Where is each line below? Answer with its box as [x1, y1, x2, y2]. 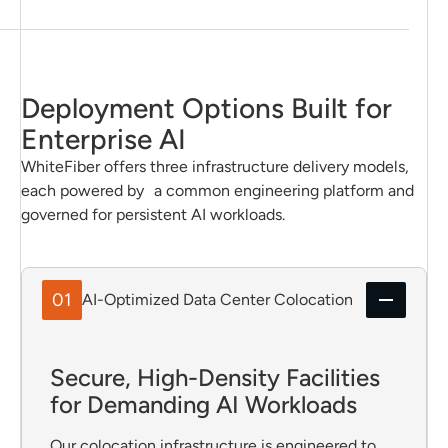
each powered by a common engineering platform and [20, 181, 414, 200]
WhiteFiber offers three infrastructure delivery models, [20, 157, 409, 176]
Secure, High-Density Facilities [49, 363, 380, 392]
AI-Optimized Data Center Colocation [81, 290, 353, 309]
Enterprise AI [20, 122, 186, 156]
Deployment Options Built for [20, 91, 392, 125]
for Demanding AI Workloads [49, 390, 357, 419]
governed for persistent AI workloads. [20, 205, 285, 224]
